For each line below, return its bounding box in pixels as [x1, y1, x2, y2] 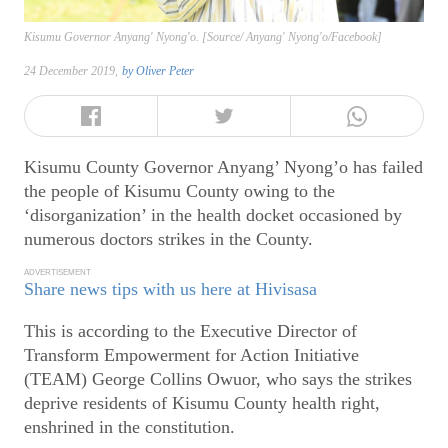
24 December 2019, [24, 64, 118, 79]
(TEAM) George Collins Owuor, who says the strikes [24, 369, 412, 390]
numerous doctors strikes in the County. [24, 228, 313, 249]
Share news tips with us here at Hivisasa [24, 279, 317, 300]
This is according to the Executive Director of [24, 321, 357, 342]
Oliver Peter [136, 64, 194, 79]
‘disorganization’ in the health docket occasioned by [24, 204, 402, 225]
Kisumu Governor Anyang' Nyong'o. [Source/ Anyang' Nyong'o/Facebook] [24, 30, 382, 45]
